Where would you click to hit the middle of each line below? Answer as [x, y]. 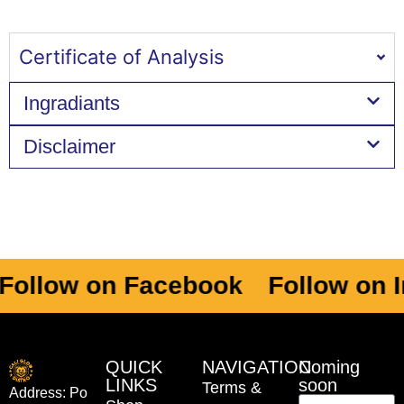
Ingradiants [72, 104]
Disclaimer [69, 147]
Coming [329, 367]
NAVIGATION [257, 367]
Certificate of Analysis [122, 57]
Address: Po [48, 392]
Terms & [232, 388]
